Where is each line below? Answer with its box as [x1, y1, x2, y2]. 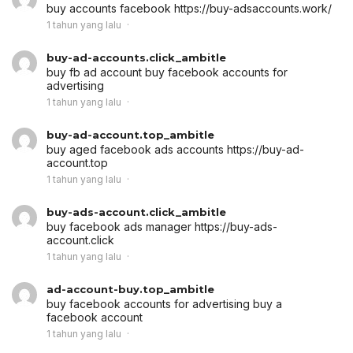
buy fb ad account [46, 65, 145, 79]
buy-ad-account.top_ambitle [46, 128, 214, 141]
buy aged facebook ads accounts [46, 142, 227, 156]
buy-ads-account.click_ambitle [46, 205, 226, 218]
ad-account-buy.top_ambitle [46, 282, 214, 295]
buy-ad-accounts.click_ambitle [46, 50, 226, 64]
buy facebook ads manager [46, 219, 195, 233]
